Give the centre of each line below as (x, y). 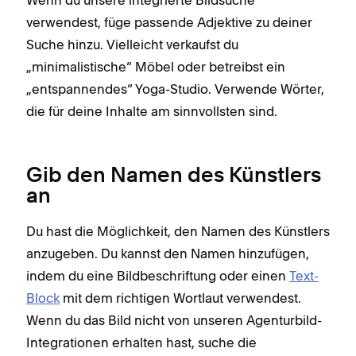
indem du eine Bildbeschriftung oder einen (158, 275)
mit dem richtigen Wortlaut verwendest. (180, 298)
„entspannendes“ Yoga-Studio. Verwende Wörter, (175, 89)
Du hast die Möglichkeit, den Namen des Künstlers (178, 231)
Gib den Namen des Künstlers (174, 176)
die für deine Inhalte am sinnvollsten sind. (152, 111)
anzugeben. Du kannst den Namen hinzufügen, (168, 253)
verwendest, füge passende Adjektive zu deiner (169, 22)
